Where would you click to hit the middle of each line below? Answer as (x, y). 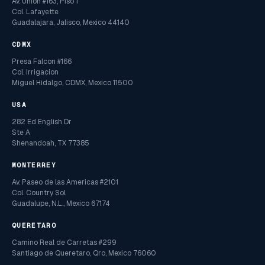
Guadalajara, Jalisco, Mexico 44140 (71, 23)
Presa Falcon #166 (42, 62)
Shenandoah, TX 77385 (51, 143)
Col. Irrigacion (35, 72)
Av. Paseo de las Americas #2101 (65, 182)
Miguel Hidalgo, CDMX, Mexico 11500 (72, 83)
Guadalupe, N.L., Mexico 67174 (61, 204)
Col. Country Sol (39, 193)
